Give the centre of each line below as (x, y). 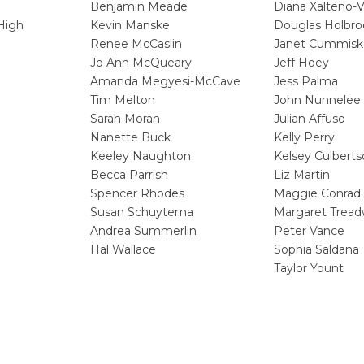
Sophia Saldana (316, 250)
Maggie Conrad (317, 194)
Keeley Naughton (141, 156)
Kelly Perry (304, 138)
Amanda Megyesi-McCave (165, 82)
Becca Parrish (129, 175)
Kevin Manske (130, 26)
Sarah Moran (125, 119)
